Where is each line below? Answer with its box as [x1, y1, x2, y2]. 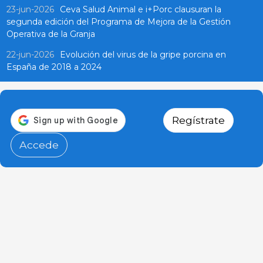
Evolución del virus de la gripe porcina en [59, 49, 226, 60]
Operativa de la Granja [6, 29, 95, 40]
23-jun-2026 [6, 4, 54, 15]
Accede [19, 139, 59, 151]
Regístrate [172, 114, 225, 127]
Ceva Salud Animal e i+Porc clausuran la [59, 4, 221, 15]
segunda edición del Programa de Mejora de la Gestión [6, 16, 231, 28]
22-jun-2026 [6, 49, 54, 60]
